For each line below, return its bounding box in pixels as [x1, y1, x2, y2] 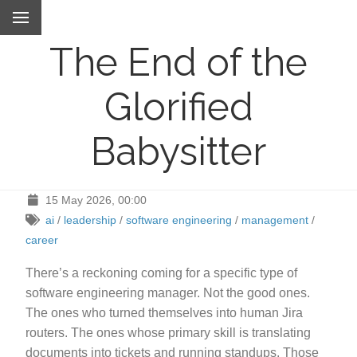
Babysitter [91, 128, 266, 174]
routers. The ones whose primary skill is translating [25, 325, 311, 339]
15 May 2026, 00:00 [45, 193, 147, 206]
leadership [63, 213, 116, 226]
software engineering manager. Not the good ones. [25, 285, 310, 300]
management [241, 213, 308, 226]
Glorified [104, 84, 253, 129]
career [25, 233, 58, 246]
